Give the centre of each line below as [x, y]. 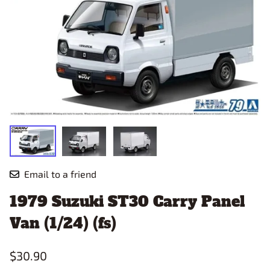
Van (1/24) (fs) [63, 223]
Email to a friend [60, 174]
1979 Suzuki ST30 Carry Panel [127, 202]
